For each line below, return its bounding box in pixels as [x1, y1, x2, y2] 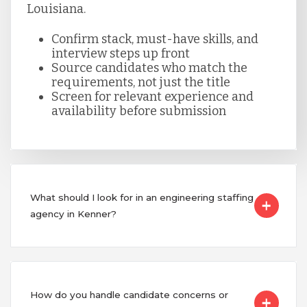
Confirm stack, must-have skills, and [51, 32, 258, 47]
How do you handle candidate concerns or [29, 289, 228, 301]
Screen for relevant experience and [51, 89, 254, 105]
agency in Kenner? [29, 208, 116, 220]
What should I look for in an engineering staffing [29, 192, 254, 204]
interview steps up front [51, 46, 190, 62]
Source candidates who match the [51, 60, 247, 76]
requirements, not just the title [51, 75, 230, 90]
